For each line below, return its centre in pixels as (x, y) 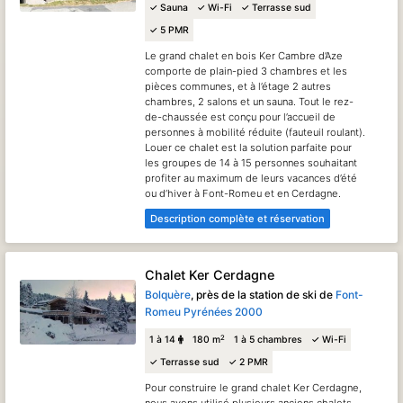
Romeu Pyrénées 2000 (204, 311)
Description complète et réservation (237, 218)
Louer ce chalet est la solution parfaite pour (249, 147)
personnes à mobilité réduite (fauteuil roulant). (255, 132)
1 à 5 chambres (269, 340)
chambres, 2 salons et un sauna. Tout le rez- (250, 101)
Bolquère (168, 294)
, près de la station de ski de (264, 294)
